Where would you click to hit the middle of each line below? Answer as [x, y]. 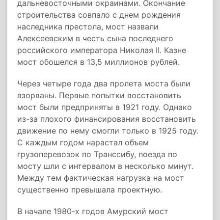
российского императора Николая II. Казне [102, 50]
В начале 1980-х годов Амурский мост [93, 211]
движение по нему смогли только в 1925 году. [108, 131]
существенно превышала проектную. [90, 190]
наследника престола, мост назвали [88, 27]
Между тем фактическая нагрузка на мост [101, 178]
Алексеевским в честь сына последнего [95, 38]
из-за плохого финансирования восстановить [107, 119]
